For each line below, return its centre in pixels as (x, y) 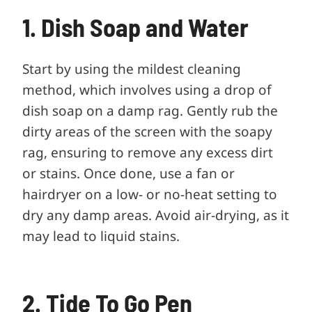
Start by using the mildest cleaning (132, 69)
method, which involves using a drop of (147, 89)
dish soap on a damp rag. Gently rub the (150, 110)
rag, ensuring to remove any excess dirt (148, 152)
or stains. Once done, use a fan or (128, 173)
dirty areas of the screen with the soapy (147, 131)
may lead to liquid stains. (101, 236)
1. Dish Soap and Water (135, 26)
